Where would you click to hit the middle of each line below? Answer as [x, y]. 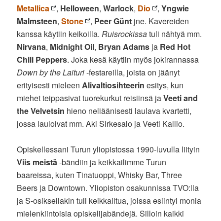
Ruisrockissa [125, 34]
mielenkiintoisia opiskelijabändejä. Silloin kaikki [101, 213]
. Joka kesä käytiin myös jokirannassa [133, 59]
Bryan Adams [124, 46]
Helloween [80, 8]
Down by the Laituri [51, 72]
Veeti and [181, 98]
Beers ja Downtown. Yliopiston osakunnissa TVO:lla [108, 187]
